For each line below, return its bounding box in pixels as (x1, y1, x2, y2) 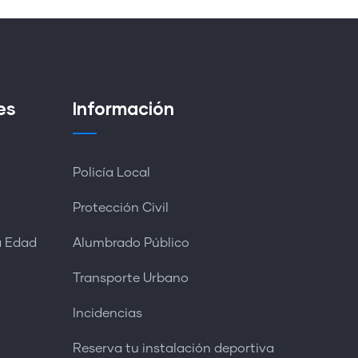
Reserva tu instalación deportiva (72, 342, 274, 355)
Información (72, 97, 174, 119)
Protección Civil (72, 201, 169, 214)
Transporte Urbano (72, 272, 189, 284)
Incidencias (72, 307, 142, 320)
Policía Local (72, 166, 150, 179)
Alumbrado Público (72, 237, 189, 249)
